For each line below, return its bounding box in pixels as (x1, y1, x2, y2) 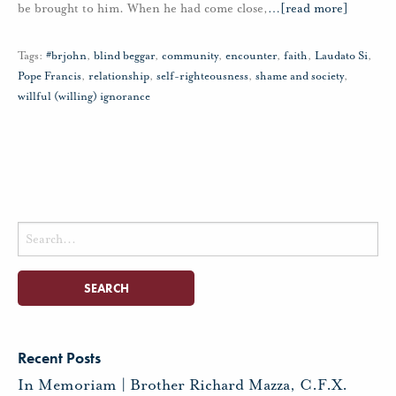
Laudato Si (315, 48, 368, 63)
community (162, 48, 218, 63)
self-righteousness (156, 68, 248, 83)
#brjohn (46, 48, 87, 63)
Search (17, 224, 50, 239)
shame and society (255, 68, 344, 83)
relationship (88, 68, 149, 83)
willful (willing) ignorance (18, 88, 150, 103)
